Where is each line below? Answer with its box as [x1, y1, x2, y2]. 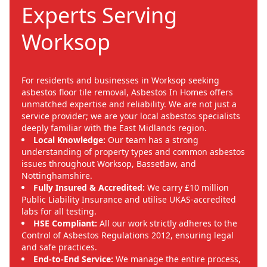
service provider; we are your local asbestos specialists [21, 110, 240, 122]
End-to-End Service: [33, 253, 113, 265]
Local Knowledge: [33, 134, 105, 146]
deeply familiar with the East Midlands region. [21, 122, 207, 134]
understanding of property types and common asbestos [21, 146, 245, 158]
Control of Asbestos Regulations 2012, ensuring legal [21, 229, 234, 241]
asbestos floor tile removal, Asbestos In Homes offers [21, 86, 233, 98]
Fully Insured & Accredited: [33, 182, 145, 194]
